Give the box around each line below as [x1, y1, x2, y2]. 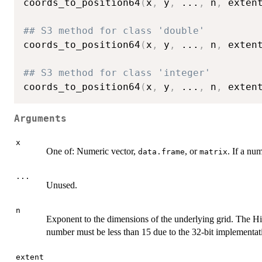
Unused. [46, 180, 77, 191]
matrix [199, 147, 227, 157]
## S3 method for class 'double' [23, 25, 205, 37]
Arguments [14, 113, 67, 124]
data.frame [138, 147, 185, 157]
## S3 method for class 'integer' [23, 67, 211, 79]
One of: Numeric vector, [46, 146, 138, 157]
